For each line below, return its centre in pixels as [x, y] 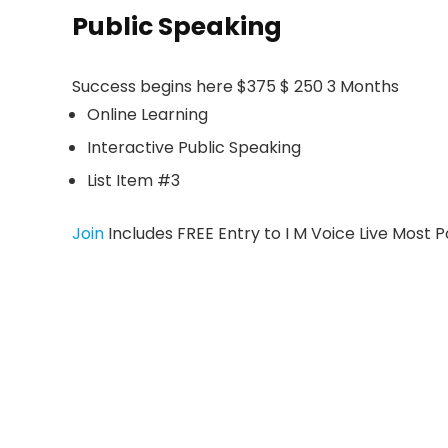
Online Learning [147, 114]
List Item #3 [133, 180]
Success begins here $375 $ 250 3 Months [235, 86]
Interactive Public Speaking [194, 147]
